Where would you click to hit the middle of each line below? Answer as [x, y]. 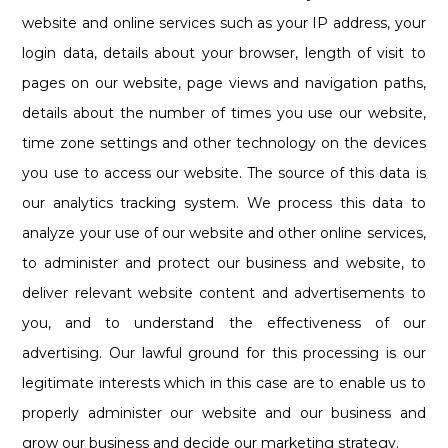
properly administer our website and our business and [224, 412]
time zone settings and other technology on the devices [224, 142]
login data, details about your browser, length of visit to [224, 52]
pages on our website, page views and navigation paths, [224, 82]
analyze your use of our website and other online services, [224, 232]
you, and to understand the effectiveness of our [224, 322]
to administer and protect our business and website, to [224, 262]
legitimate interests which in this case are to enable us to [224, 382]
